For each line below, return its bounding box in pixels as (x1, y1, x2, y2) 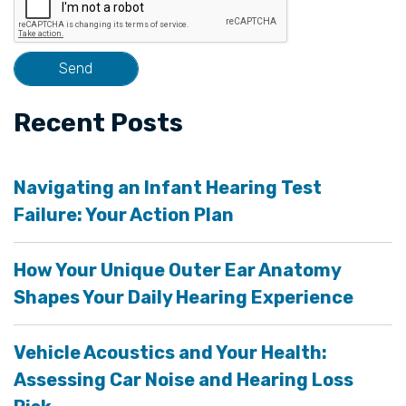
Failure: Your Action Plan (14, 203, 234, 226)
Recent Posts (14, 107, 183, 138)
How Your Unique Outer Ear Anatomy (14, 258, 341, 281)
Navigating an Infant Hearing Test (14, 176, 322, 198)
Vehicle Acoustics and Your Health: (14, 341, 327, 363)
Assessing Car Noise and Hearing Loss (14, 368, 353, 391)
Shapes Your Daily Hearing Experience (14, 285, 353, 308)
